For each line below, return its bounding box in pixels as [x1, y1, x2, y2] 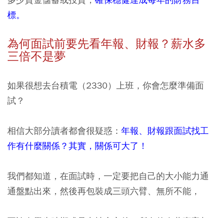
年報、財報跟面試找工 [121, 125, 209, 136]
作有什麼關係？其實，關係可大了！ [7, 140, 147, 151]
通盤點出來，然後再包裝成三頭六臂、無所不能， [7, 185, 200, 197]
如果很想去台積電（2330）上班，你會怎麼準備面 [7, 79, 204, 91]
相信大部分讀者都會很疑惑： [7, 125, 121, 136]
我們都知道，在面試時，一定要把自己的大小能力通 [7, 170, 209, 182]
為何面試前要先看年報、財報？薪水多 [7, 36, 206, 51]
